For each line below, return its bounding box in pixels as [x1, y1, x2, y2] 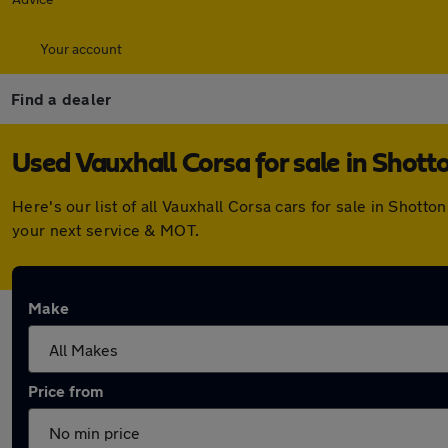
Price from [28, 381, 103, 400]
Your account [40, 40, 122, 57]
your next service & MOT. [12, 220, 200, 239]
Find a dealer [11, 89, 112, 108]
